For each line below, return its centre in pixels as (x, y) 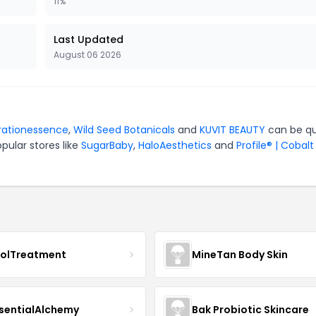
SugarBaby (107, 145)
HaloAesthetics (175, 145)
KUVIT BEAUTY (232, 130)
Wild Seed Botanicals (124, 130)
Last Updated (89, 39)
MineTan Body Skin (239, 254)
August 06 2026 (87, 55)
